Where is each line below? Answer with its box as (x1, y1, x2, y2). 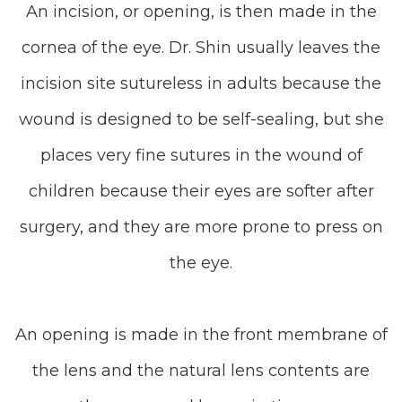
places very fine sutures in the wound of (39, 145, 363, 165)
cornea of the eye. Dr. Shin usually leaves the (22, 38, 380, 57)
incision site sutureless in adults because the (21, 74, 381, 93)
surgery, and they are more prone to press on (19, 217, 383, 237)
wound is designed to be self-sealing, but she (18, 109, 384, 129)
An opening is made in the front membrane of (14, 325, 388, 345)
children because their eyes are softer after (28, 181, 374, 201)
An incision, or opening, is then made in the (25, 2, 377, 22)
